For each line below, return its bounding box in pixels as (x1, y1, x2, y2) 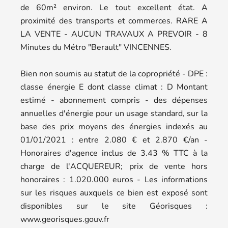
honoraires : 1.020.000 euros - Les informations (20, 174, 208, 185)
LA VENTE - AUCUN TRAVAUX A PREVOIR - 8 (20, 28, 208, 40)
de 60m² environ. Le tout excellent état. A (20, 2, 208, 13)
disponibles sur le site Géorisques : (20, 200, 208, 212)
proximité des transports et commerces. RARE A (20, 15, 208, 26)
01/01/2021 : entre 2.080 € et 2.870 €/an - (20, 134, 208, 146)
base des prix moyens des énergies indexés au (20, 121, 208, 132)
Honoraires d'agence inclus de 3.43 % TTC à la (20, 147, 208, 159)
